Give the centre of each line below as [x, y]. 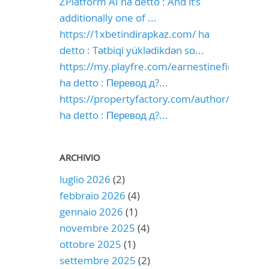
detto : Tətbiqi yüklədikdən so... [131, 50]
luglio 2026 [85, 179]
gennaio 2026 [91, 212]
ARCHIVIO [80, 157]
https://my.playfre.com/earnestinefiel [147, 66]
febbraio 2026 [92, 195]
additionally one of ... [108, 18]
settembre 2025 [97, 260]
